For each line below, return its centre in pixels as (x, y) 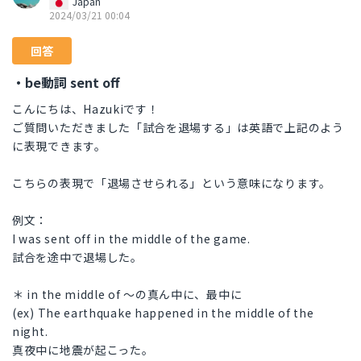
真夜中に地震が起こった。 (83, 350)
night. (30, 332)
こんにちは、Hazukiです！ (86, 109)
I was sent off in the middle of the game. (131, 239)
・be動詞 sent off (66, 83)
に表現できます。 (59, 146)
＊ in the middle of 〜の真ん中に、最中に (127, 295)
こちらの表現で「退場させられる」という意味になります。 (172, 183)
